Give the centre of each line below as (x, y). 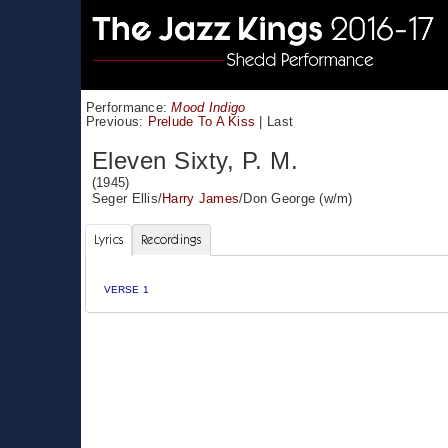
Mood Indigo (208, 107)
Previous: (116, 121)
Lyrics (108, 239)
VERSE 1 (126, 289)
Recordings (171, 239)
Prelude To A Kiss (201, 121)
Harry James (201, 198)
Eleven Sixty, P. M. (195, 160)
